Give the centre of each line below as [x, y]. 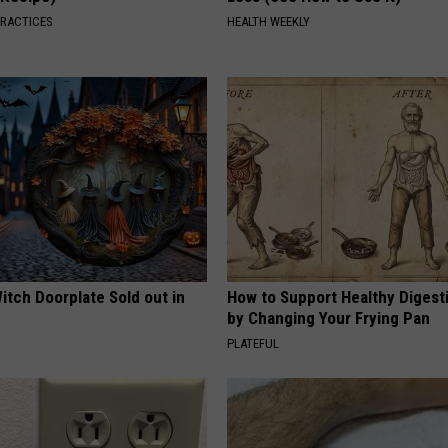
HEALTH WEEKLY [269, 21]
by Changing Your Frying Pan [329, 317]
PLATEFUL [253, 343]
